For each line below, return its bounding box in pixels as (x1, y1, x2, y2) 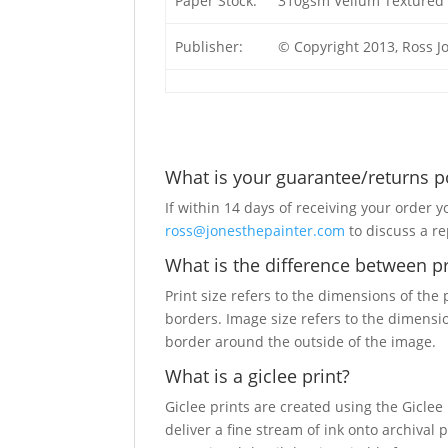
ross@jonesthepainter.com (165, 221, 346, 240)
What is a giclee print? (165, 364, 351, 388)
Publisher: (174, 37, 243, 56)
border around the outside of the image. (165, 332, 437, 351)
